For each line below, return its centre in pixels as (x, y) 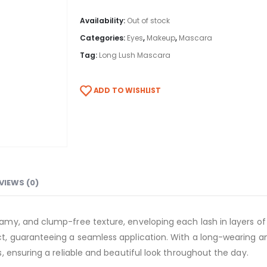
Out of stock (148, 21)
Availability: (103, 21)
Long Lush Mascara (135, 55)
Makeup (161, 38)
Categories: (103, 38)
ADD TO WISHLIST (127, 90)
